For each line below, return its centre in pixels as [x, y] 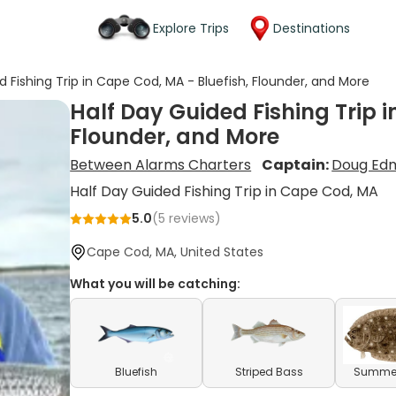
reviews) [194, 218]
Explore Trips [191, 28]
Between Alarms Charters [161, 165]
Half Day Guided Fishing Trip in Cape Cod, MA [225, 191]
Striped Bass [269, 372]
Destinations [312, 28]
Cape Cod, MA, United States [175, 252]
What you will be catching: [156, 284]
